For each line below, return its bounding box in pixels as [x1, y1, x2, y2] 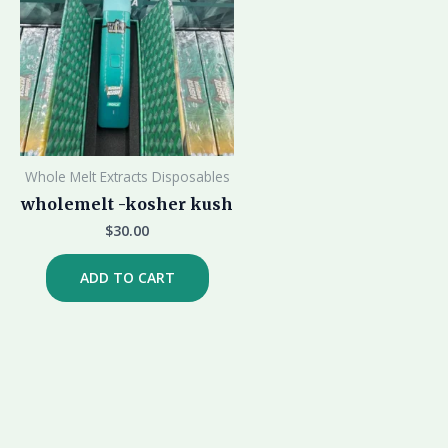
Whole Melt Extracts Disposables [24, 167, 230, 187]
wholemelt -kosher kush [21, 194, 234, 215]
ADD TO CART [79, 268, 175, 288]
